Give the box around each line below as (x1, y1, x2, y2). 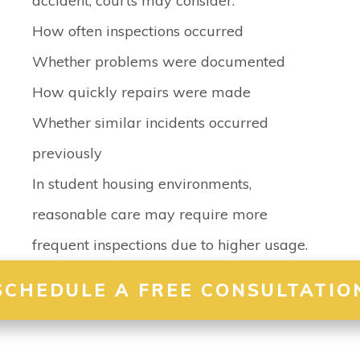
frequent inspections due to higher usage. (32, 235, 308, 254)
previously (32, 144, 102, 162)
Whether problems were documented (32, 52, 285, 71)
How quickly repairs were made (32, 83, 251, 101)
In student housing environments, (32, 174, 252, 193)
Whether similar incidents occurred (32, 113, 268, 132)
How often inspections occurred (32, 22, 243, 40)
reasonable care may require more (32, 205, 268, 223)
